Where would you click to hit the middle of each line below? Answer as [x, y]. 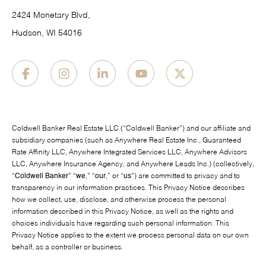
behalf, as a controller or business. [67, 248]
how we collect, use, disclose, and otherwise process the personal [119, 200]
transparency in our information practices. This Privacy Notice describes [128, 189]
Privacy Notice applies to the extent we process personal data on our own [130, 236]
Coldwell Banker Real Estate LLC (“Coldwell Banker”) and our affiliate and [131, 129]
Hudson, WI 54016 [47, 34]
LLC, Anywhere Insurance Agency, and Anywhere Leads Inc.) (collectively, [133, 165]
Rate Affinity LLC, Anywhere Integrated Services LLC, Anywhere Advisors [129, 153]
